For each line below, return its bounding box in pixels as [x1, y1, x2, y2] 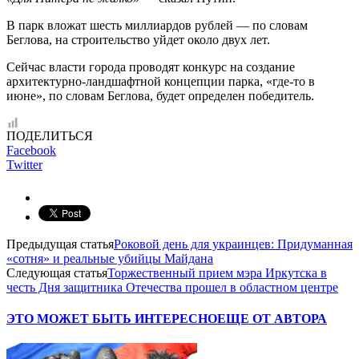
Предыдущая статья [6, 236, 114, 251]
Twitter [6, 157, 42, 171]
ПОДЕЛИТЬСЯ [6, 128, 93, 143]
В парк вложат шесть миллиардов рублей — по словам [6, 18, 308, 32]
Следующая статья [6, 265, 107, 280]
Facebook [6, 143, 56, 157]
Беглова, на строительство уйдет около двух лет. [6, 32, 270, 46]
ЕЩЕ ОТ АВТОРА [217, 312, 327, 326]
